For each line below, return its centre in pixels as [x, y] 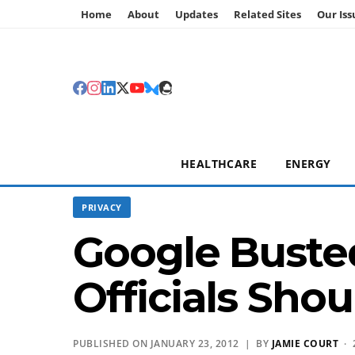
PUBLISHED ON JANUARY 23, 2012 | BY [172, 344]
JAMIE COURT [305, 344]
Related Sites [267, 14]
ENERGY [308, 164]
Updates [197, 14]
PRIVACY [102, 207]
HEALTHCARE [219, 164]
